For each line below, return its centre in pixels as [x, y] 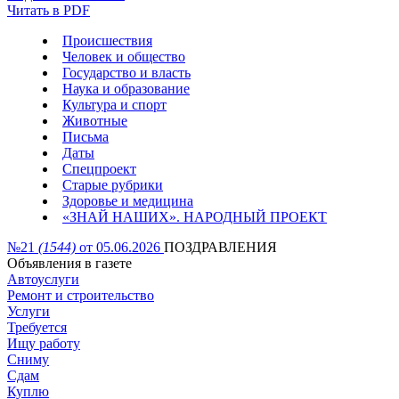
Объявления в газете [69, 263]
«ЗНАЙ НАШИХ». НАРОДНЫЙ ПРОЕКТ [195, 217]
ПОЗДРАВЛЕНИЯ [220, 247]
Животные [95, 121]
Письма [85, 137]
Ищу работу [44, 343]
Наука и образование [126, 89]
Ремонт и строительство [81, 295]
